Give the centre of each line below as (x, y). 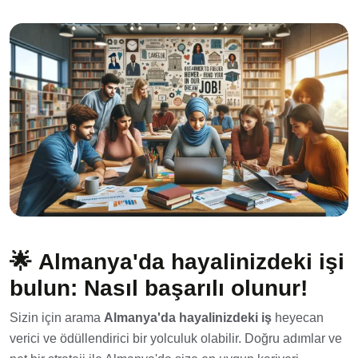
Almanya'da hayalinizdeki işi (191, 262)
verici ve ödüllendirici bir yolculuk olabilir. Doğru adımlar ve (176, 339)
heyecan (298, 318)
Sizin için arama (57, 318)
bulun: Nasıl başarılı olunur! (159, 288)
